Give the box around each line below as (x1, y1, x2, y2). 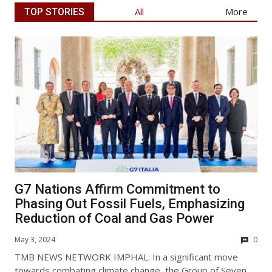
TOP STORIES (24, 6, 84, 18)
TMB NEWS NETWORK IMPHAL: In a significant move (15, 250, 238, 263)
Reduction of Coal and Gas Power (15, 211, 214, 226)
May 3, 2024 (15, 234, 55, 245)
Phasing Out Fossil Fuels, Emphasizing (15, 196, 245, 212)
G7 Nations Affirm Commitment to (15, 182, 220, 197)
